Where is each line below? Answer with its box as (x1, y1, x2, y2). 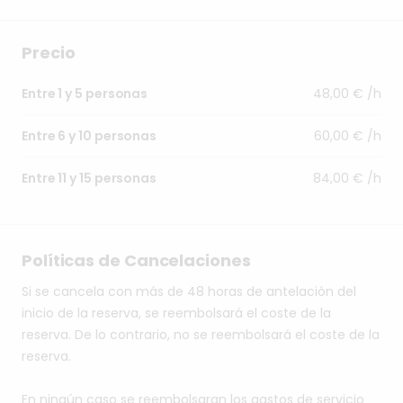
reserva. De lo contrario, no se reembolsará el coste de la (22, 326, 380, 345)
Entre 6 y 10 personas (22, 127, 157, 146)
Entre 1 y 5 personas (22, 85, 148, 103)
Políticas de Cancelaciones (22, 249, 251, 273)
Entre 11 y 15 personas (22, 169, 157, 188)
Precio (22, 41, 76, 65)
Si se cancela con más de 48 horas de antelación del (22, 282, 356, 301)
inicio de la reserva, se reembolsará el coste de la (22, 304, 331, 323)
